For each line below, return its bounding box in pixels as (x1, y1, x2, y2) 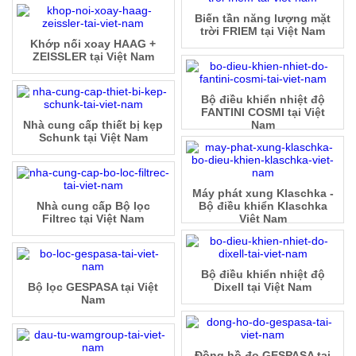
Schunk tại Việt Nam (38, 131, 148, 145)
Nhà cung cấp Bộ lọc (36, 199, 150, 213)
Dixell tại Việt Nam (214, 281, 312, 294)
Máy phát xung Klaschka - (192, 187, 334, 200)
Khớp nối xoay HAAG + (30, 37, 157, 51)
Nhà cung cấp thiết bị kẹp (23, 118, 164, 132)
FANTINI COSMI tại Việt (200, 106, 325, 119)
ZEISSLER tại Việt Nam (32, 50, 154, 64)
